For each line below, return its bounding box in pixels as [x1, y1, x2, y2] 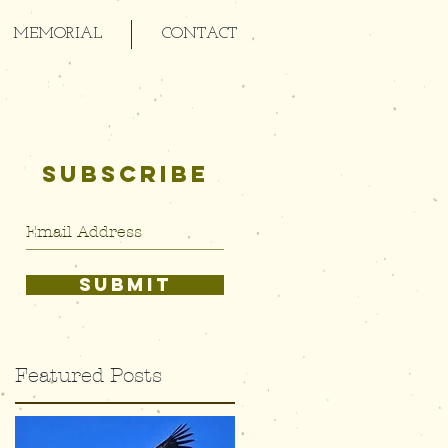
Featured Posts [15, 364, 162, 387]
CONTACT [161, 26, 237, 42]
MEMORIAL [12, 26, 102, 42]
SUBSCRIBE [41, 160, 209, 188]
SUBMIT [78, 273, 172, 296]
